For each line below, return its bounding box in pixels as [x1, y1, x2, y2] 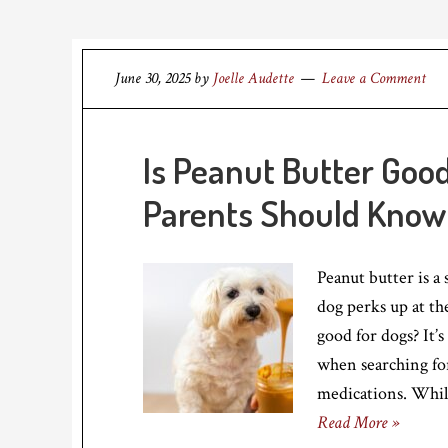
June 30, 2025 [115, 68, 190, 89]
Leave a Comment [322, 68, 426, 89]
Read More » [317, 411, 399, 434]
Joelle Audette [213, 68, 294, 89]
